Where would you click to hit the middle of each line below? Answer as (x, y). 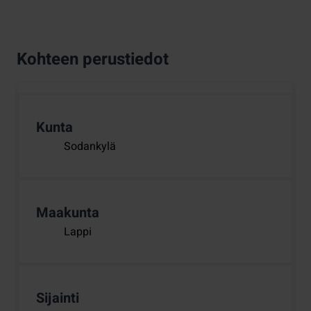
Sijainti (58, 299)
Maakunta (68, 213)
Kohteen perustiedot (93, 60)
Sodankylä (90, 147)
